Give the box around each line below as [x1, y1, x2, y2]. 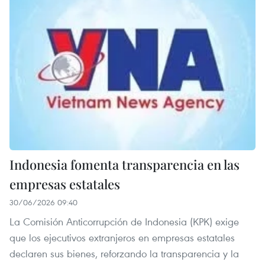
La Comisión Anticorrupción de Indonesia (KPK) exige [9, 214, 239, 228]
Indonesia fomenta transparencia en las [9, 155, 240, 173]
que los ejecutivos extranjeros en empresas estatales [9, 230, 235, 244]
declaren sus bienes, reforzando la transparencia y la [9, 246, 239, 260]
